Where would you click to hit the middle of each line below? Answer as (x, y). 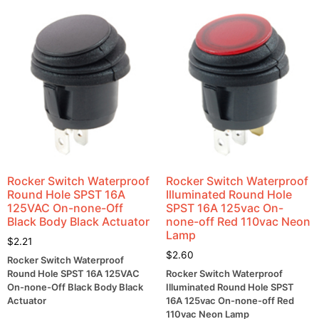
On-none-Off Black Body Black (75, 287)
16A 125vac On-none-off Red (230, 301)
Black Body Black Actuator (78, 222)
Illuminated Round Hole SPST (230, 287)
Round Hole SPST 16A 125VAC (73, 274)
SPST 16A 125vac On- (224, 208)
